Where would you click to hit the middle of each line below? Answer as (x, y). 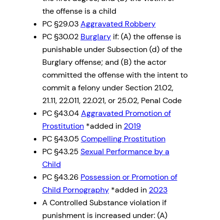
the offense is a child (79, 11)
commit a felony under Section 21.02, (108, 88)
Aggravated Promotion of (126, 113)
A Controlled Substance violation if (104, 203)
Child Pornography (75, 190)
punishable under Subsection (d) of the (112, 50)
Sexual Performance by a (125, 152)
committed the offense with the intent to (115, 75)
